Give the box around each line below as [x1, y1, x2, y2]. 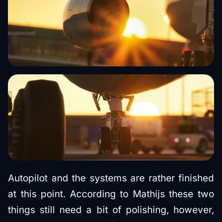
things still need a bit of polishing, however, [8, 204, 214, 216]
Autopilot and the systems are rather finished [8, 172, 214, 184]
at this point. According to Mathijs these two [8, 188, 214, 200]
